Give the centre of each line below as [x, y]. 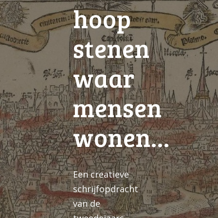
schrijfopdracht [106, 189]
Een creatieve [101, 174]
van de [87, 203]
